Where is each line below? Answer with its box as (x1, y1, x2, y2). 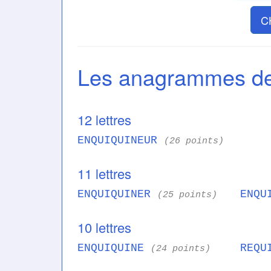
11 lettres (77, 164, 131, 183)
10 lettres (77, 218, 131, 237)
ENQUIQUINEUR (77, 134, 164, 147)
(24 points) (151, 244, 211, 254)
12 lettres (77, 110, 131, 129)
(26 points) (164, 136, 224, 146)
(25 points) (157, 190, 217, 200)
